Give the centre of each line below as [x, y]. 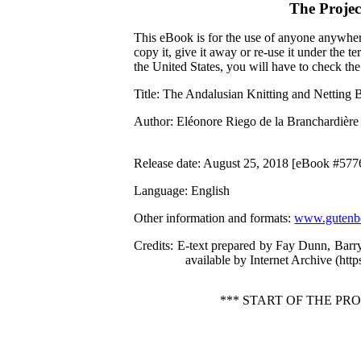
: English [207, 191]
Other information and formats [211, 218]
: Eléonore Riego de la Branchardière [265, 121]
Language [160, 191]
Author [152, 121]
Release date [166, 163]
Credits [152, 245]
